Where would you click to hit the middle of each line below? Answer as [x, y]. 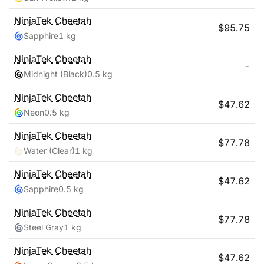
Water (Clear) [49, 151]
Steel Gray [44, 227]
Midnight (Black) [55, 74]
